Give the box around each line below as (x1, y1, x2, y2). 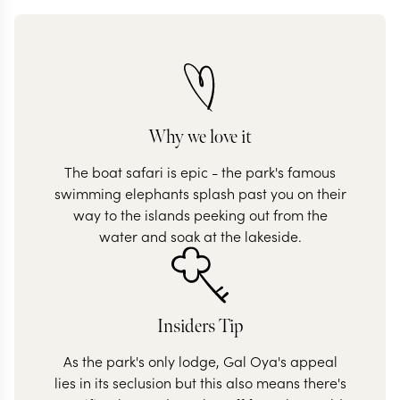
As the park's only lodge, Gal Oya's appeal (62, 351, 337, 371)
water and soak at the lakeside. (98, 226, 302, 246)
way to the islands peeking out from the (72, 204, 328, 224)
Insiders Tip (157, 315, 243, 337)
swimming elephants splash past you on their (54, 183, 346, 203)
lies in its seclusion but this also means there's (54, 372, 346, 392)
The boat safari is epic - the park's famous (64, 162, 336, 181)
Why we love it (148, 126, 252, 148)
